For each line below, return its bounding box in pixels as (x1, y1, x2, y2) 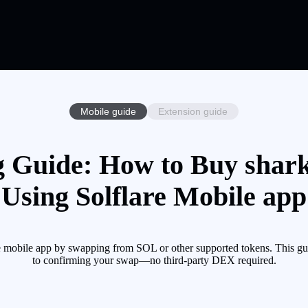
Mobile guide (80, 105, 136, 117)
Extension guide (158, 105, 228, 117)
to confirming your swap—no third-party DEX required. (32, 254, 276, 267)
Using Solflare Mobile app (1, 181, 307, 212)
